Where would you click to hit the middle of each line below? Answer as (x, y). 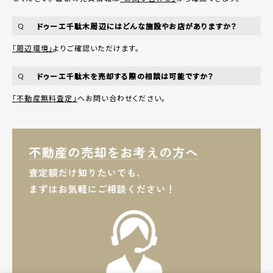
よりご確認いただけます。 (97, 48)
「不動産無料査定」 (45, 97)
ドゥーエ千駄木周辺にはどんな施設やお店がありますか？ (137, 26)
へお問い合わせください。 (122, 97)
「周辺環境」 (33, 48)
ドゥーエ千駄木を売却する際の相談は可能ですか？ (126, 76)
